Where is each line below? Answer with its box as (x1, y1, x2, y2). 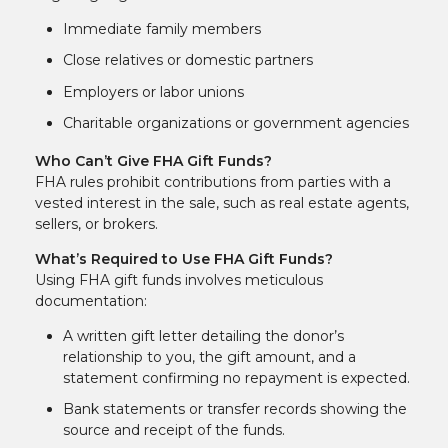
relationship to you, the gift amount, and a (63, 347, 356, 366)
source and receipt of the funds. (63, 421, 285, 440)
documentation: (35, 291, 147, 310)
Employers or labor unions (63, 82, 244, 101)
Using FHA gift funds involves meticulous (35, 270, 323, 289)
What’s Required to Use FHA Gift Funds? (35, 249, 333, 268)
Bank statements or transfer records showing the (63, 400, 407, 419)
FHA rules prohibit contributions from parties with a (35, 172, 391, 191)
